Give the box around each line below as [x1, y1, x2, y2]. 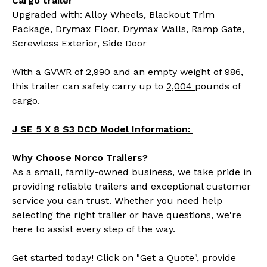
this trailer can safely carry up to [12, 80, 166, 92]
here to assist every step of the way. [12, 223, 181, 235]
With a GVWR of [12, 66, 86, 77]
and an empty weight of [113, 66, 222, 77]
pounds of [195, 80, 241, 92]
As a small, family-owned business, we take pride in [12, 166, 252, 178]
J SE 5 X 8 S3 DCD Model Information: [12, 123, 193, 135]
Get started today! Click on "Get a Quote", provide [12, 252, 236, 263]
